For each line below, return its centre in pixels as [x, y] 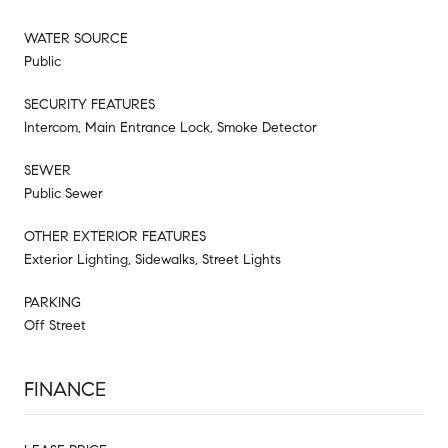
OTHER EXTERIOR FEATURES [115, 236]
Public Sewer [63, 193]
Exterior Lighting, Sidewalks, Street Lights [152, 259]
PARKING [52, 302]
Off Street [55, 325]
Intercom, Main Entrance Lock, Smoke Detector [170, 127]
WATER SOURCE [76, 38]
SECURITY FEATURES [89, 104]
